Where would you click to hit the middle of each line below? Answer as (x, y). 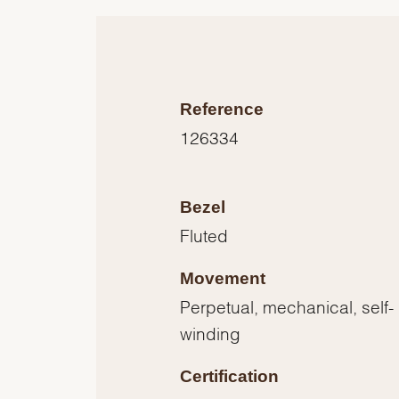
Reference (222, 110)
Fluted (204, 235)
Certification (230, 377)
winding (211, 333)
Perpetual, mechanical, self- (287, 306)
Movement (223, 279)
